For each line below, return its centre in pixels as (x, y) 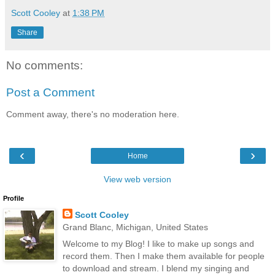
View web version (137, 179)
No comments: (45, 66)
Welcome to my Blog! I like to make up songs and (158, 243)
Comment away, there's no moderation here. (93, 114)
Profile (14, 198)
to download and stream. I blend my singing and (156, 268)
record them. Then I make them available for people (163, 256)
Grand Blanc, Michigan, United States (135, 227)
